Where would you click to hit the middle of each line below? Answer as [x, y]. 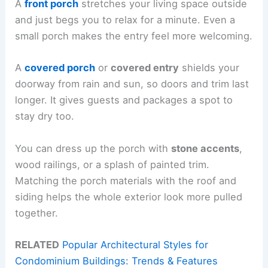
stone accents [205, 148]
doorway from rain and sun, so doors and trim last [132, 84]
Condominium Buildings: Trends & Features [117, 261]
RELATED [37, 244]
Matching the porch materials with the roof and [126, 180]
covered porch [60, 68]
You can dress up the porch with [93, 148]
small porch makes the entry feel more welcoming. [134, 36]
